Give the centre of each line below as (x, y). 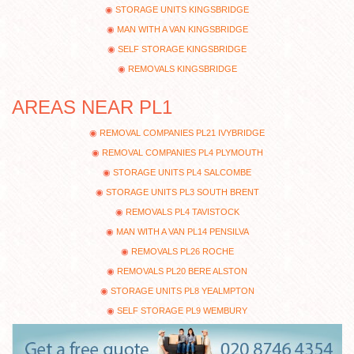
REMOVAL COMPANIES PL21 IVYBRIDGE (182, 133)
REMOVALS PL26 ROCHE (182, 252)
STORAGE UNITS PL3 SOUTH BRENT (182, 192)
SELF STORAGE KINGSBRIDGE (182, 49)
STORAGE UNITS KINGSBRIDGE (182, 10)
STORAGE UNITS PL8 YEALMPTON (182, 291)
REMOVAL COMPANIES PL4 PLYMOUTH (182, 153)
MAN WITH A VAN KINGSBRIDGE (182, 30)
